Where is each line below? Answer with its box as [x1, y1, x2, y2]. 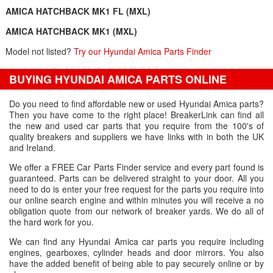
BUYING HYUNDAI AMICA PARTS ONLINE [9, 71, 227, 87]
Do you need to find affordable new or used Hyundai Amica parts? [9, 97, 264, 110]
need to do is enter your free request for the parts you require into [9, 183, 264, 195]
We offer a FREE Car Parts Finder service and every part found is [9, 161, 264, 173]
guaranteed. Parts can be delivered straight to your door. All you [9, 172, 264, 184]
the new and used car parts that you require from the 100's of [9, 119, 264, 132]
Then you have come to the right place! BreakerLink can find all [9, 108, 264, 121]
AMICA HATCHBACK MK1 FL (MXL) [5, 5, 151, 17]
